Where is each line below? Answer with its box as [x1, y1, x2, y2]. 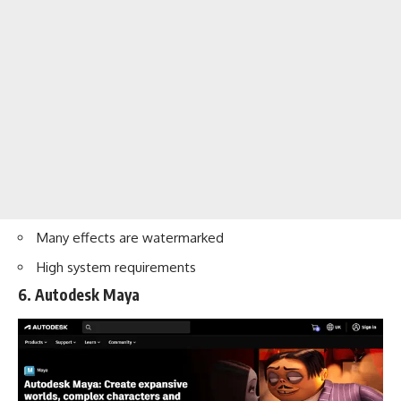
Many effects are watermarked [37, 229, 224, 247]
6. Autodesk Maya [18, 285, 140, 305]
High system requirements [37, 258, 196, 276]
